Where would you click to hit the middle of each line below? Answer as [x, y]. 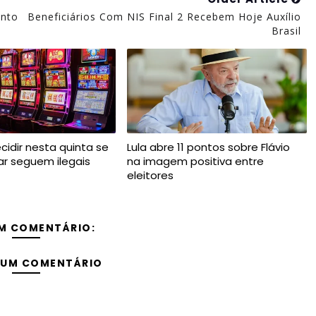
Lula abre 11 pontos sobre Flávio [208, 147]
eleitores [150, 175]
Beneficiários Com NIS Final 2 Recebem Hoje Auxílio [164, 16]
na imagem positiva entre [195, 161]
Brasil [286, 30]
